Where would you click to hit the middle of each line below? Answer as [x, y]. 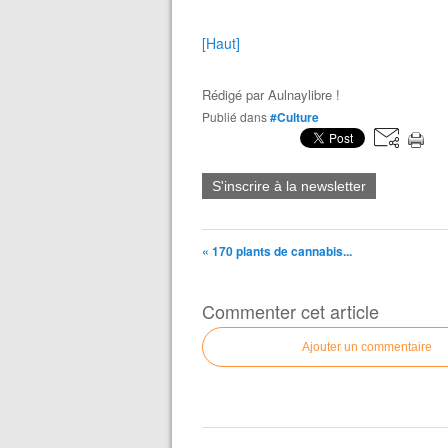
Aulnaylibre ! [304, 94]
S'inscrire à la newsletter [289, 186]
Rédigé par [235, 94]
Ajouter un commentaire [367, 347]
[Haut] [221, 43]
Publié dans [238, 116]
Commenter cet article [290, 311]
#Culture [294, 117]
